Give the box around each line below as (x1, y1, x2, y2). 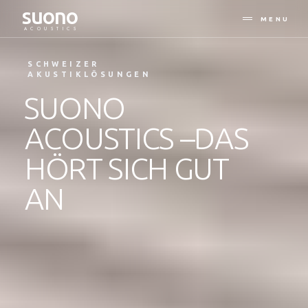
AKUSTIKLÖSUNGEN (27, 70, 152, 78)
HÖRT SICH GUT (24, 151, 229, 185)
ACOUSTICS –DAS (24, 120, 249, 155)
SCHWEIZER (27, 60, 100, 68)
